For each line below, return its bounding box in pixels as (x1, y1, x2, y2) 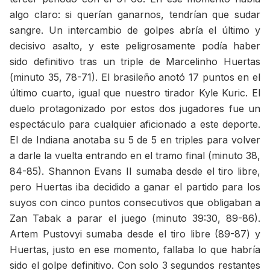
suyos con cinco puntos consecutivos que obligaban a (10, 196, 260, 209)
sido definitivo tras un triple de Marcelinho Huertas (10, 55, 260, 67)
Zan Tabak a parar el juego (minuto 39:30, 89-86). (10, 212, 260, 224)
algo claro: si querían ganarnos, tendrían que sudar (10, 8, 260, 20)
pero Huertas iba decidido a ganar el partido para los (10, 180, 260, 193)
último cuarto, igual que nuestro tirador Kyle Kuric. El (10, 86, 260, 99)
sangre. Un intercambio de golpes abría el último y (10, 24, 260, 36)
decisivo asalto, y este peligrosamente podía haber (10, 39, 260, 52)
